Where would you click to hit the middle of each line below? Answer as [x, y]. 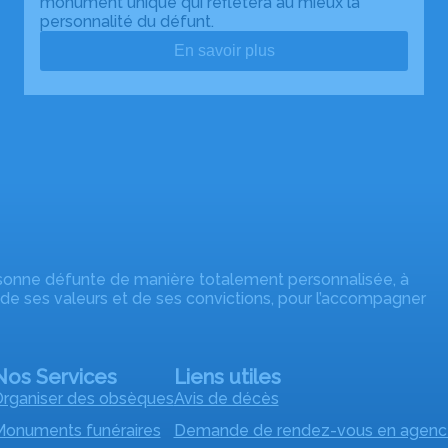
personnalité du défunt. [127, 21]
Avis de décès [226, 398]
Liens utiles [227, 376]
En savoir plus [224, 50]
